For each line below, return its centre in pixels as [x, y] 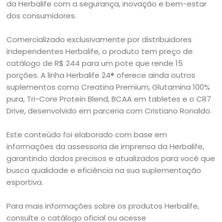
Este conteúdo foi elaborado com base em [87, 135]
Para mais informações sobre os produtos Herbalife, [103, 206]
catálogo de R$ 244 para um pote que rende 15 [95, 63]
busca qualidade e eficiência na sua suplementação [104, 170]
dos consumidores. [42, 16]
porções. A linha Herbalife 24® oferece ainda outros [101, 75]
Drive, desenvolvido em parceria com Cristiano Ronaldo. [109, 111]
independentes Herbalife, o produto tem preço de [100, 51]
